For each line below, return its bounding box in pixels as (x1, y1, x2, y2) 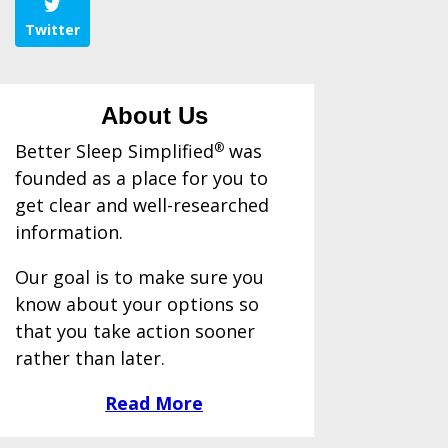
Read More (105, 391, 204, 416)
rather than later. (14, 346, 165, 371)
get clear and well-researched (14, 193, 269, 218)
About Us (100, 102, 208, 130)
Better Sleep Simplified (14, 139, 214, 164)
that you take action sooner (14, 319, 255, 344)
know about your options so (14, 292, 259, 317)
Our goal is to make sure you (14, 265, 264, 290)
